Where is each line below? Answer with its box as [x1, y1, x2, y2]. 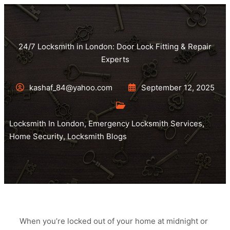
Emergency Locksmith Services [88, 119, 202, 128]
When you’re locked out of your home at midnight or [20, 216, 208, 226]
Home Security [9, 131, 63, 141]
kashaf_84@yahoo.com [29, 83, 112, 92]
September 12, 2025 [141, 83, 215, 92]
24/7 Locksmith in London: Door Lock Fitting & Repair [18, 42, 212, 51]
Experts [101, 54, 129, 64]
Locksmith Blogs [67, 131, 127, 141]
